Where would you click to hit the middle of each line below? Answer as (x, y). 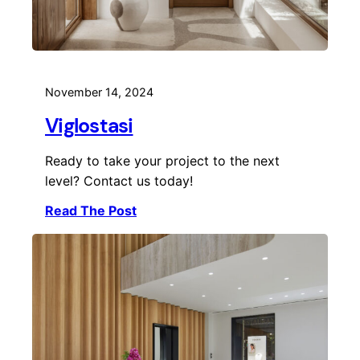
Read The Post (91, 210)
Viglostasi (89, 125)
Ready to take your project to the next (162, 160)
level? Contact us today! (119, 180)
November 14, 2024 (99, 92)
